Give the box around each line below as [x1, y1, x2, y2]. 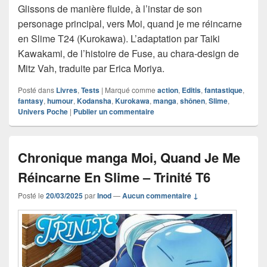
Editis [182, 85, 201, 96]
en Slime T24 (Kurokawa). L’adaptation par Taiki [18, 32, 220, 46]
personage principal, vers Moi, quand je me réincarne [18, 17, 242, 31]
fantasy [18, 95, 44, 107]
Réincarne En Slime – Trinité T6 [18, 167, 210, 187]
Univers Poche [18, 106, 68, 117]
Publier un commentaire [73, 106, 154, 117]
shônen [180, 95, 205, 107]
